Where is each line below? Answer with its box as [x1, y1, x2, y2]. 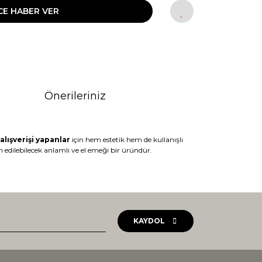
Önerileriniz [44, 89, 106, 102]
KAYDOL [133, 216, 165, 225]
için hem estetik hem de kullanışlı [70, 135, 183, 144]
